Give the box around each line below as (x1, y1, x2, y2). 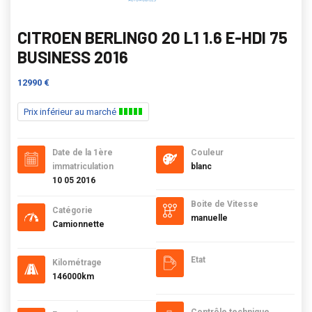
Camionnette (52, 219, 104, 229)
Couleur (191, 148, 224, 157)
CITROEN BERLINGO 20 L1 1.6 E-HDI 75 (17, 27, 288, 47)
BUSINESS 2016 (17, 47, 128, 67)
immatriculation (52, 162, 114, 171)
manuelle (191, 213, 228, 223)
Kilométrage (52, 258, 102, 267)
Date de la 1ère (52, 148, 113, 157)
